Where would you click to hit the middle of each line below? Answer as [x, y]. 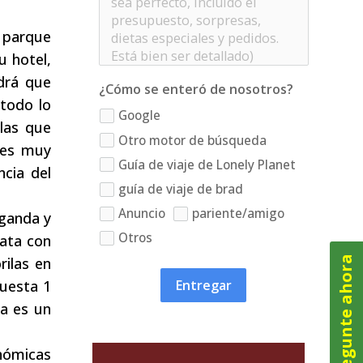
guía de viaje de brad [180, 189]
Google [139, 116]
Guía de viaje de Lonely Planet [207, 164]
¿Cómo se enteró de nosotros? [196, 89]
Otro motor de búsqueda [192, 140]
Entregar [204, 286]
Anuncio [141, 213]
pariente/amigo [239, 213]
